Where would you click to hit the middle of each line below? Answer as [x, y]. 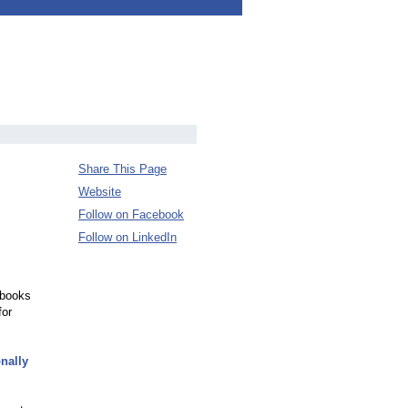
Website [100, 192]
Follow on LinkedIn [127, 237]
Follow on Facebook [131, 214]
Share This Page [122, 169]
